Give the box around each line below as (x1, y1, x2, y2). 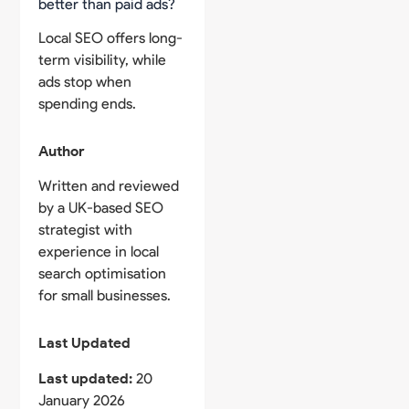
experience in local (38, 243, 160, 261)
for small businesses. (38, 287, 172, 305)
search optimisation (38, 265, 167, 283)
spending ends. (38, 94, 137, 112)
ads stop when (38, 72, 132, 90)
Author (38, 142, 86, 160)
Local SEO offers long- (38, 28, 184, 47)
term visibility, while (38, 50, 167, 68)
